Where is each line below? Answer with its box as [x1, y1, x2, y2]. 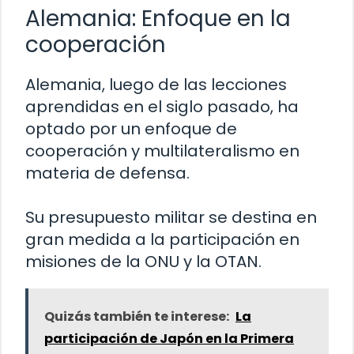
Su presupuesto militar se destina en [25, 205, 317, 228]
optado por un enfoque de [25, 117, 237, 140]
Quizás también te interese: [44, 307, 229, 326]
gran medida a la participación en [25, 228, 299, 250]
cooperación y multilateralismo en [25, 139, 299, 162]
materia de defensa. [25, 161, 190, 184]
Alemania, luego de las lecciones [25, 73, 287, 96]
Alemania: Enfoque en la [25, 2, 291, 34]
